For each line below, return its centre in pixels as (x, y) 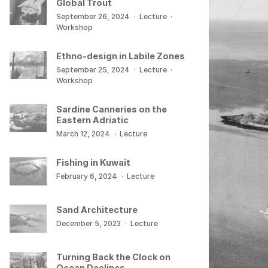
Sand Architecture (97, 209)
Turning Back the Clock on (114, 257)
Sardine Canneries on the (112, 109)
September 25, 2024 (93, 70)
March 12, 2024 (83, 134)
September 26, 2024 (93, 16)
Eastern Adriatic (93, 120)
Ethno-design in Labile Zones (121, 56)
